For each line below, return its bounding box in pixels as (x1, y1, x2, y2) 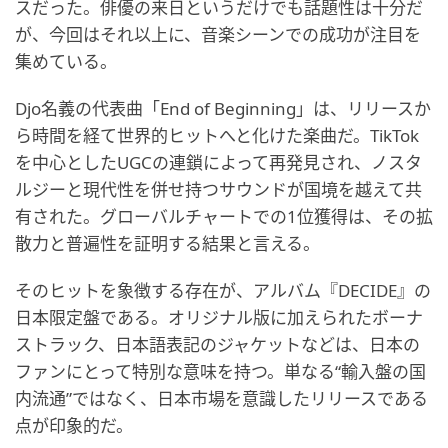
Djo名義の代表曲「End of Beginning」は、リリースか (15, 97, 431, 120)
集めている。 (15, 50, 117, 73)
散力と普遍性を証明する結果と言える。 (15, 232, 320, 255)
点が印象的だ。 (15, 414, 133, 437)
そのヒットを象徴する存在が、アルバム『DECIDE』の (15, 279, 431, 302)
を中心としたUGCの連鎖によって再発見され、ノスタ (15, 151, 422, 174)
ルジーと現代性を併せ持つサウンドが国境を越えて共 (15, 178, 422, 201)
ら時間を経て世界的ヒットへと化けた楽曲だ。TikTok (15, 124, 419, 147)
